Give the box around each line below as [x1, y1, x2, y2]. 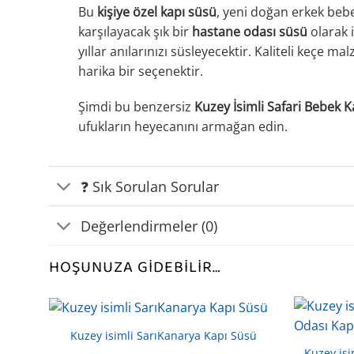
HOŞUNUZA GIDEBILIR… [49, 254, 220, 281]
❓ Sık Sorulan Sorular [81, 176, 220, 196]
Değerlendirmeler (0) [81, 216, 218, 235]
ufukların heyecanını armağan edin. [77, 118, 288, 136]
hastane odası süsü [191, 22, 307, 40]
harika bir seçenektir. [77, 62, 203, 80]
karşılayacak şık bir [77, 22, 192, 40]
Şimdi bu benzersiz [77, 98, 194, 116]
